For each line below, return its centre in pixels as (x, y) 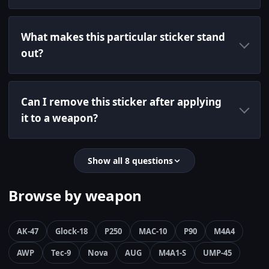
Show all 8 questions (130, 161)
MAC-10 (153, 231)
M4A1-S (172, 253)
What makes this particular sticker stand (123, 37)
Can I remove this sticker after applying (121, 102)
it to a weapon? (59, 118)
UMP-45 (217, 253)
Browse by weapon (75, 196)
